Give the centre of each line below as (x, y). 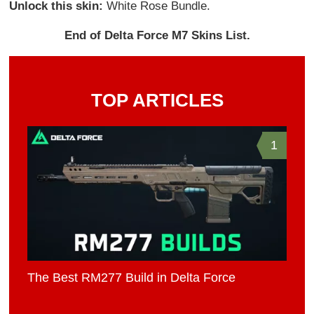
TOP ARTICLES (157, 100)
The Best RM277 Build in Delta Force (132, 277)
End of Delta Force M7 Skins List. (157, 35)
